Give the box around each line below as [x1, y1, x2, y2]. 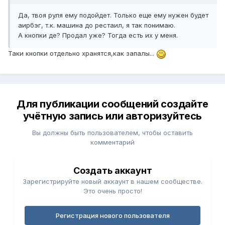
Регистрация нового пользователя [55, 211, 170, 220]
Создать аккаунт [73, 165, 152, 176]
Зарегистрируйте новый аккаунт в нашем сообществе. [23, 177, 202, 186]
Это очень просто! [83, 187, 142, 195]
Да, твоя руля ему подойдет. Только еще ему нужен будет [18, 11, 208, 20]
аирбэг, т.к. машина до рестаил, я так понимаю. [18, 21, 175, 30]
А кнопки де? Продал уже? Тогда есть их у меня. [18, 31, 178, 40]
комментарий [90, 138, 135, 147]
